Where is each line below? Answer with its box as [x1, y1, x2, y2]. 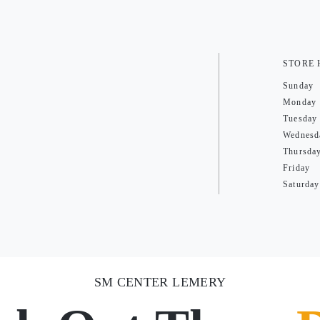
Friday [283, 163, 311, 173]
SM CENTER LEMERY [94, 275, 226, 289]
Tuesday [283, 114, 318, 124]
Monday [283, 97, 317, 107]
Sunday [283, 81, 314, 91]
